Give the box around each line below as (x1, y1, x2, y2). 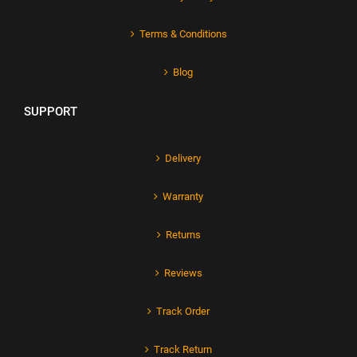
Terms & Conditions (139, 28, 227, 41)
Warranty (163, 190, 203, 203)
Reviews (163, 267, 202, 280)
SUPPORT (24, 104, 77, 120)
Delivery (165, 152, 201, 165)
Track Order (156, 305, 210, 318)
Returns (165, 229, 201, 241)
